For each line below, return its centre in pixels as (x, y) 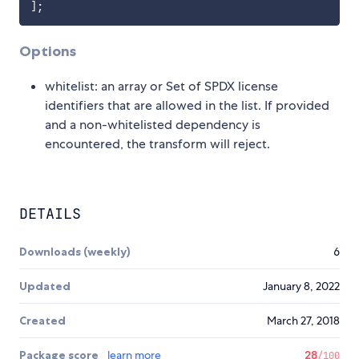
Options (48, 51)
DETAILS (50, 213)
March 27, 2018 (303, 320)
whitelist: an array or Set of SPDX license (161, 86)
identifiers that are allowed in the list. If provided (187, 105)
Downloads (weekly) (75, 251)
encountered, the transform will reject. (157, 143)
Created (42, 320)
